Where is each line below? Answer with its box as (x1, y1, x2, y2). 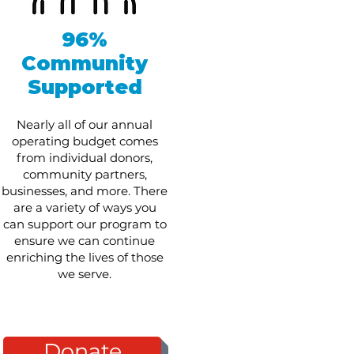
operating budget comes (11, 134, 158, 149)
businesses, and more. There (2, 183, 168, 198)
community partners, (22, 167, 147, 182)
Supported (27, 75, 142, 99)
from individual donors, (17, 150, 153, 165)
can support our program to (2, 217, 167, 232)
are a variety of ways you (13, 200, 156, 215)
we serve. (58, 266, 111, 281)
